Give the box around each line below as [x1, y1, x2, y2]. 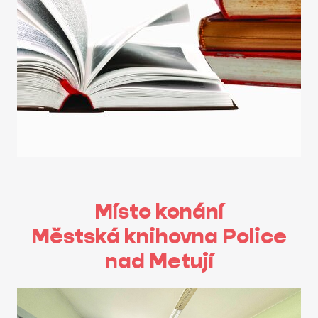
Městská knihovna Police [31, 223, 287, 250]
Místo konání [94, 198, 224, 225]
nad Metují [104, 248, 214, 275]
